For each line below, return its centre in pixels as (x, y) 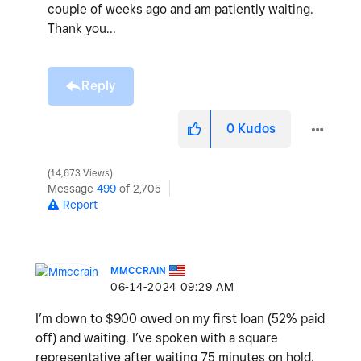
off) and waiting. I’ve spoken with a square (157, 338)
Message (72, 189)
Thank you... (82, 29)
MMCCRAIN (138, 271)
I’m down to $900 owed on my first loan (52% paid (180, 319)
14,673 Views (80, 174)
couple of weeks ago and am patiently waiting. (180, 10)
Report (80, 205)
